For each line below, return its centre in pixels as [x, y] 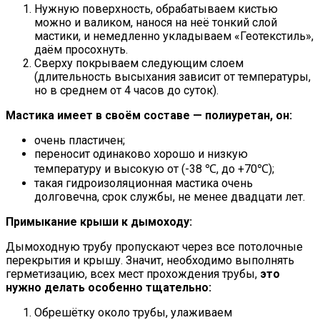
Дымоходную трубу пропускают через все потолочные [154, 247]
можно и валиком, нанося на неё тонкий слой [156, 23]
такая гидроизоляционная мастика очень [144, 184]
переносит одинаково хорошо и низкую [141, 154]
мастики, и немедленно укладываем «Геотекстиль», [174, 36]
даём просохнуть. [81, 50]
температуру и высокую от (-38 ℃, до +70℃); [154, 169]
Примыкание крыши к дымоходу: [99, 222]
